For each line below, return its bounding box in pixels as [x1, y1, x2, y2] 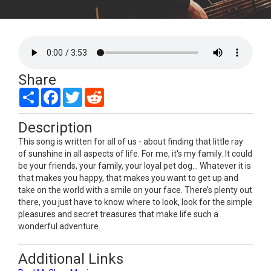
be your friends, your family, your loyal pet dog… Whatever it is [18, 160, 251, 171]
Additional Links [18, 250, 123, 267]
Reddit [104, 87, 129, 97]
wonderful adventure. [18, 221, 100, 231]
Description [18, 119, 93, 136]
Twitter [82, 87, 110, 97]
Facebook [60, 87, 97, 97]
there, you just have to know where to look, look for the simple [18, 197, 252, 207]
